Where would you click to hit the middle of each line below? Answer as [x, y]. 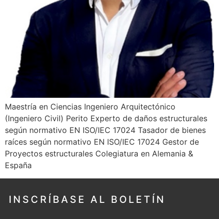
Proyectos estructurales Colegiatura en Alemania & [99, 154]
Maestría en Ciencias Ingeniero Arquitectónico [90, 107]
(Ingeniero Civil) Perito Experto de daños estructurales [106, 119]
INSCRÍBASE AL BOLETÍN [87, 199]
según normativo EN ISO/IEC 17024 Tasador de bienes [105, 130]
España [18, 165]
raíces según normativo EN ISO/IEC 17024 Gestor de [102, 142]
